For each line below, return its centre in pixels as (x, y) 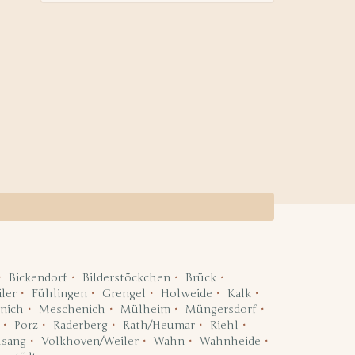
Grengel (124, 294)
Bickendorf (38, 278)
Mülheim (145, 309)
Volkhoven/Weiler (90, 341)
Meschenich (72, 309)
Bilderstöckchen (126, 278)
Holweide (186, 294)
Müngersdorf (221, 309)
